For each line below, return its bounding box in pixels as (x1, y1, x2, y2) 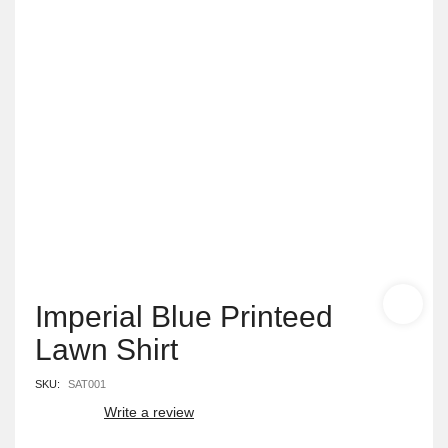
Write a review (104, 404, 194, 420)
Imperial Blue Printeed (35, 300, 333, 333)
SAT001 (68, 378, 106, 390)
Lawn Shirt (35, 333, 178, 366)
